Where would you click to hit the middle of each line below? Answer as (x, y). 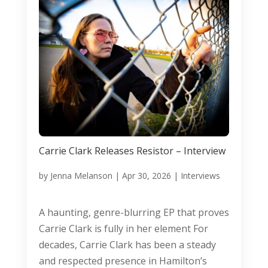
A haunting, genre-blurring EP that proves (134, 213)
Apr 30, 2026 (146, 176)
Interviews (200, 176)
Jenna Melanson (81, 176)
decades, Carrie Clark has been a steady (127, 245)
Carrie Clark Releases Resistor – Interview (132, 151)
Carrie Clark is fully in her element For (123, 229)
